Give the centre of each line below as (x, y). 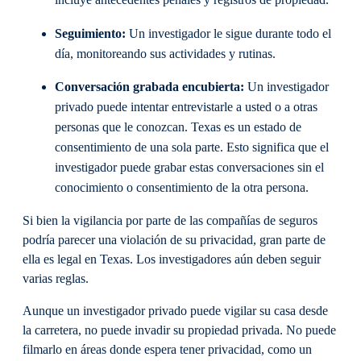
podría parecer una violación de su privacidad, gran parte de (174, 241)
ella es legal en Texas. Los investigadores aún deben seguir (172, 260)
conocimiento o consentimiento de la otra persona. (183, 187)
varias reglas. (57, 279)
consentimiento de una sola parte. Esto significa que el (192, 147)
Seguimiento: (92, 33)
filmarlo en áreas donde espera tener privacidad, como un (167, 350)
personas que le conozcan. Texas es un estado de (178, 127)
